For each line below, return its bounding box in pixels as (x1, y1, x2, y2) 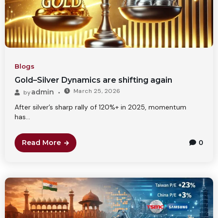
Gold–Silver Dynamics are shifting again (15, 75, 172, 85)
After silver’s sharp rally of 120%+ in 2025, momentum (15, 102, 186, 111)
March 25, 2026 (73, 87, 121, 95)
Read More (22, 138, 61, 147)
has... (15, 112, 30, 121)
